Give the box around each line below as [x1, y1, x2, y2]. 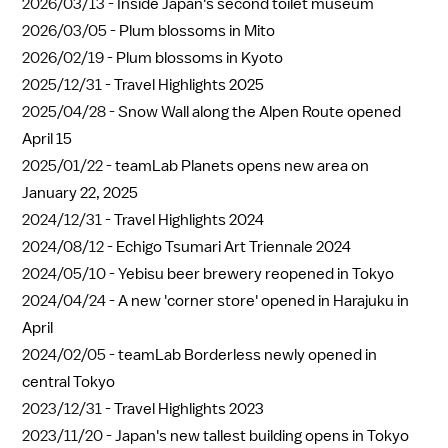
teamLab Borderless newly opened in [118, 344, 377, 365]
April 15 [22, 128, 72, 149]
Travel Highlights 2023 [114, 398, 264, 419]
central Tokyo [22, 371, 115, 392]
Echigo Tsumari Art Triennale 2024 [116, 236, 351, 257]
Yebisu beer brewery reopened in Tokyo [118, 263, 394, 284]
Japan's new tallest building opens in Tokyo [115, 425, 409, 446]
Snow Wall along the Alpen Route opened [118, 101, 401, 122]
